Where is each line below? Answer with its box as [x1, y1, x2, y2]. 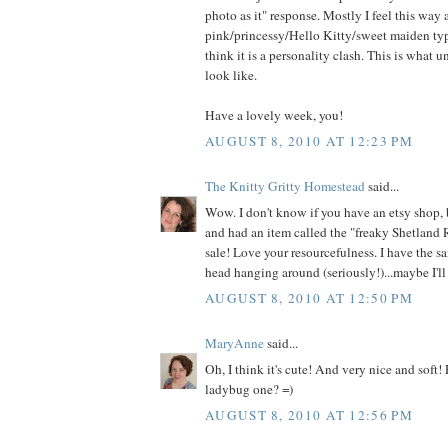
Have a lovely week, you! [205, 106, 343, 125]
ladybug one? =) [205, 380, 293, 399]
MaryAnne [205, 333, 264, 352]
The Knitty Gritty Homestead [205, 176, 365, 195]
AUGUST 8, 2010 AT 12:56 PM [205, 405, 413, 424]
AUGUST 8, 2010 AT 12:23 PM [205, 131, 413, 150]
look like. [205, 66, 257, 85]
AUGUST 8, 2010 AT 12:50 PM [205, 288, 413, 307]
